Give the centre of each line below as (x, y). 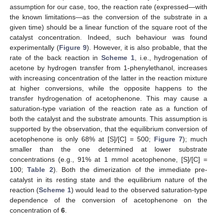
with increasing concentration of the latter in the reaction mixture (108, 78)
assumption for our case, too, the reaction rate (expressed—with (108, 7)
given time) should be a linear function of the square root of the (108, 27)
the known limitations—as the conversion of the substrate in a (108, 17)
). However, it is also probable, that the (147, 48)
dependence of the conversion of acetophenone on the (108, 200)
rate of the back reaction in (56, 58)
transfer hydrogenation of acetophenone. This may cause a (108, 99)
